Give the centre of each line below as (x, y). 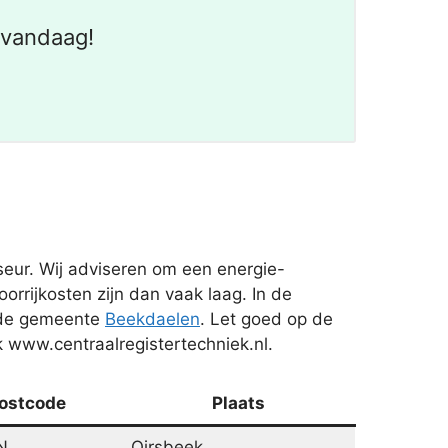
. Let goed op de (266, 318)
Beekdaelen (152, 318)
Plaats (238, 403)
